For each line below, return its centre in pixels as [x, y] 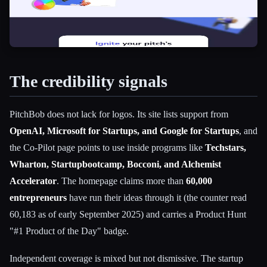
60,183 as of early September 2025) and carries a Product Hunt [128, 215]
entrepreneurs [38, 198]
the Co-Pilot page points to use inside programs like [107, 148]
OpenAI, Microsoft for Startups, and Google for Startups [124, 131]
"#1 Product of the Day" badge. [69, 231]
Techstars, [226, 148]
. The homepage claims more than [121, 181]
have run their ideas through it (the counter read [157, 198]
